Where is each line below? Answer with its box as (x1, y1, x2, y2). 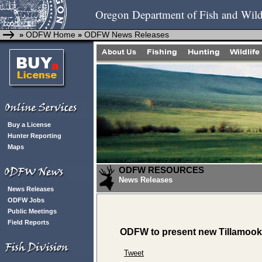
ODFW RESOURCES (119, 165, 204, 175)
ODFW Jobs (8, 196, 44, 204)
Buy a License (8, 121, 51, 128)
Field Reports (8, 219, 49, 226)
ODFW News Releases (84, 30, 169, 39)
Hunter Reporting (8, 132, 61, 139)
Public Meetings (8, 208, 57, 215)
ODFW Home (23, 30, 75, 39)
